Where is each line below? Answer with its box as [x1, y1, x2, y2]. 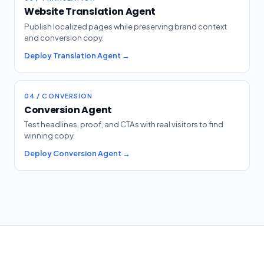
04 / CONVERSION [24, 91, 93, 100]
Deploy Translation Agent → [24, 50, 130, 60]
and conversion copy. [24, 32, 104, 43]
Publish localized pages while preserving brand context [24, 21, 227, 32]
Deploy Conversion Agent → [24, 148, 130, 158]
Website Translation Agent [24, 5, 156, 19]
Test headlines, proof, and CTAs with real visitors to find [24, 119, 223, 130]
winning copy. [24, 130, 75, 141]
